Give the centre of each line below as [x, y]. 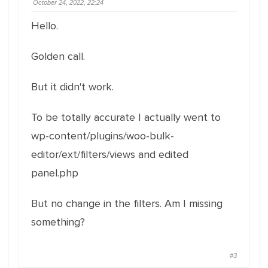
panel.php [55, 173]
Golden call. [58, 56]
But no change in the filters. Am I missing [127, 203]
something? [58, 222]
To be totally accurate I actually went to [126, 117]
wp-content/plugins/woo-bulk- [103, 136]
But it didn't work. [72, 87]
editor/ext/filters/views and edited [110, 154]
